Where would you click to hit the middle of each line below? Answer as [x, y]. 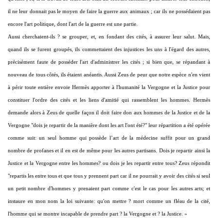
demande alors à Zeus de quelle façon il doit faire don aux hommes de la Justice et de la [109, 113]
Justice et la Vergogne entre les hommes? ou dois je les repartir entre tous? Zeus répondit [109, 163]
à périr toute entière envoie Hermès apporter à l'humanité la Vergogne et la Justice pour [109, 87]
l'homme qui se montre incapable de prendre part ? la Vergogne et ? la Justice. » [98, 214]
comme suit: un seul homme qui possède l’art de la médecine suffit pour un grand [109, 138]
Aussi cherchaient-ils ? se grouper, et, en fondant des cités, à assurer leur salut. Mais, [109, 37]
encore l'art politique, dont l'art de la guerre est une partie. [73, 24]
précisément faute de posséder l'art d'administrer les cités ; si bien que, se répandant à [109, 62]
